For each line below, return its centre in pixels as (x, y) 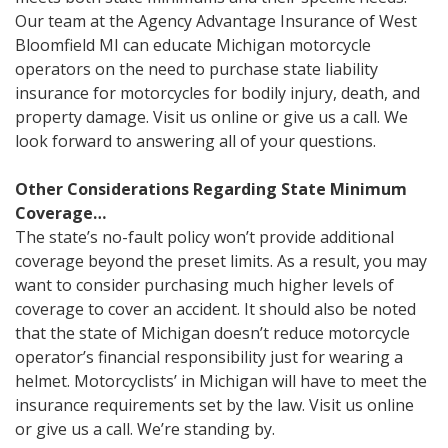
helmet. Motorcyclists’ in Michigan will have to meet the (221, 381)
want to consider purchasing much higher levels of (204, 285)
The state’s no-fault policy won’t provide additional (204, 237)
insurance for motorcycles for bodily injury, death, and (217, 93)
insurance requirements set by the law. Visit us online (214, 405)
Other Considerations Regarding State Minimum (211, 189)
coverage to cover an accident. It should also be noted (215, 309)
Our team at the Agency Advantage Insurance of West (216, 21)
